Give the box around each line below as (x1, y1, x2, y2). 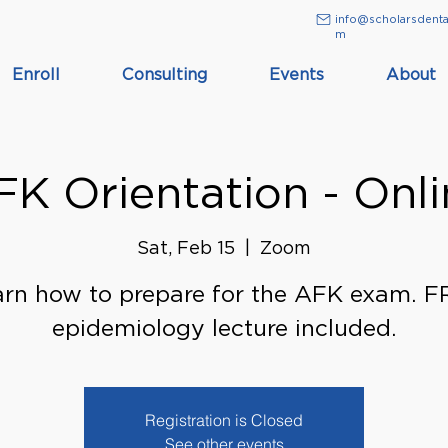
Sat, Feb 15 (137, 236, 235, 258)
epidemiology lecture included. (51, 313, 397, 342)
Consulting (122, 65, 207, 84)
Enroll (12, 65, 60, 84)
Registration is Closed (145, 409, 303, 430)
